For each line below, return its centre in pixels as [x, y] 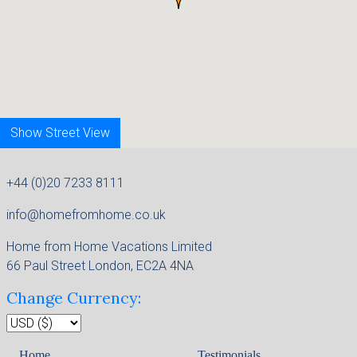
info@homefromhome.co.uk [86, 214]
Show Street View [60, 132]
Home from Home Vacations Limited [109, 246]
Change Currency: [74, 297]
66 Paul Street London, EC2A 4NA [100, 265]
